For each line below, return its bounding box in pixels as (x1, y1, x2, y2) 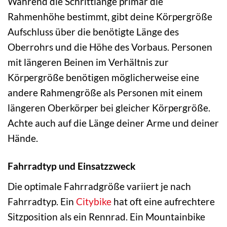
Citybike (76, 195, 111, 207)
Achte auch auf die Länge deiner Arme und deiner (8, 117, 219, 129)
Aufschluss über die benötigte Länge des (8, 26, 179, 38)
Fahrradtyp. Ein (8, 195, 76, 207)
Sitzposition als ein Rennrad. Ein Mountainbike (8, 210, 205, 222)
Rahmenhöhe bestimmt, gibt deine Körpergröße (8, 11, 212, 23)
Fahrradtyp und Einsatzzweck (8, 160, 135, 172)
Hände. (8, 132, 38, 144)
